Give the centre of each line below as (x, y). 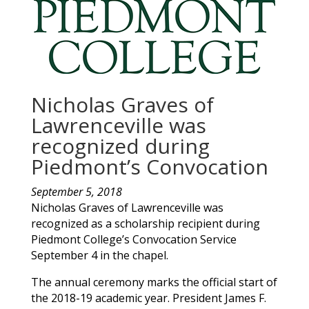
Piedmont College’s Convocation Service (133, 239)
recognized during (120, 146)
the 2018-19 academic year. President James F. (148, 298)
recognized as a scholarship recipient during (145, 223)
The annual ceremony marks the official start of (154, 282)
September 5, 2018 (76, 191)
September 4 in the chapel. (99, 255)
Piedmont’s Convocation (149, 166)
